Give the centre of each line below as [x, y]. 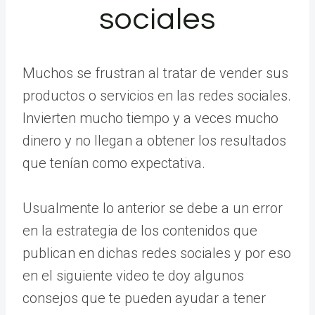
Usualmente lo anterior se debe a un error [153, 208]
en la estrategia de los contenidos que [140, 230]
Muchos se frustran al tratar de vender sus [155, 73]
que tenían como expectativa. [114, 163]
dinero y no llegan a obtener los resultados [154, 140]
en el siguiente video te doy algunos [133, 275]
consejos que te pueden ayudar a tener [144, 298]
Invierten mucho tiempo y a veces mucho [150, 118]
